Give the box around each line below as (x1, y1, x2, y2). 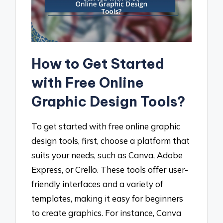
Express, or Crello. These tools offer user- (31, 164, 189, 175)
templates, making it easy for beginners (31, 193, 184, 204)
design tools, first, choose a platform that (31, 135, 190, 146)
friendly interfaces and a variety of (31, 178, 164, 189)
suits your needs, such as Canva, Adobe (31, 149, 183, 160)
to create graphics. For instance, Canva (31, 207, 182, 218)
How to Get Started (31, 54, 165, 72)
